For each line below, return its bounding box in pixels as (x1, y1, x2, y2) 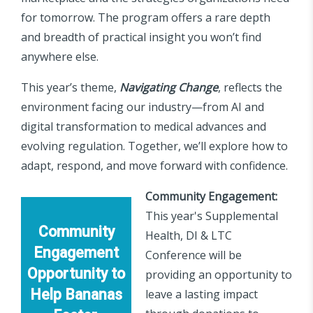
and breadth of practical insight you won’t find (21, 29, 261, 45)
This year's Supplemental (145, 208, 278, 224)
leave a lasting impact (145, 286, 258, 303)
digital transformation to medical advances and (21, 119, 266, 135)
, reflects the (218, 80, 282, 96)
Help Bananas (30, 286, 122, 304)
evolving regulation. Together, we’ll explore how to (21, 138, 288, 154)
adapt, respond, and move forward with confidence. (21, 158, 288, 174)
